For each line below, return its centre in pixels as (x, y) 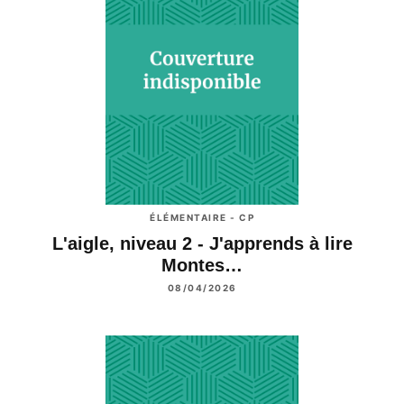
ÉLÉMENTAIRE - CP (202, 217)
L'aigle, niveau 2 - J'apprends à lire (202, 244)
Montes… (202, 266)
